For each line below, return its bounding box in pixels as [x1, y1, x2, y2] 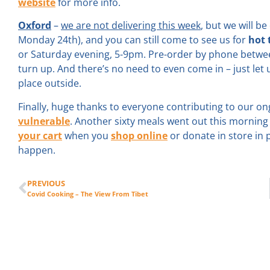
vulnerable [18, 114, 70, 128]
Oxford [18, 19, 51, 33]
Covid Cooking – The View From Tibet [27, 189, 148, 199]
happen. [18, 143, 55, 157]
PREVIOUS [27, 178, 65, 189]
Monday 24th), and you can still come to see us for [18, 33, 248, 47]
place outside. [18, 77, 81, 90]
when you [62, 128, 111, 142]
